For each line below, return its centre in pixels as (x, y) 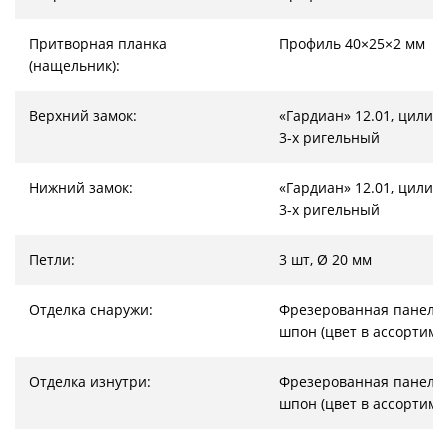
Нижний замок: (81, 187)
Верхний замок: (83, 115)
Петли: (52, 259)
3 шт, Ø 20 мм (325, 259)
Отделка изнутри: (90, 381)
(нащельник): (74, 65)
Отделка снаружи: (91, 309)
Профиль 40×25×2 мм (352, 43)
